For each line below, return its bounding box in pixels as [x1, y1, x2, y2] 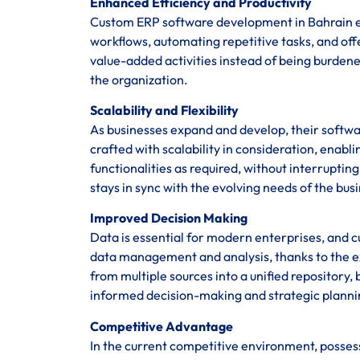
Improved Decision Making [90, 210, 247, 227]
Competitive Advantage [90, 317, 233, 334]
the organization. [90, 71, 188, 88]
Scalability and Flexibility [90, 101, 239, 118]
